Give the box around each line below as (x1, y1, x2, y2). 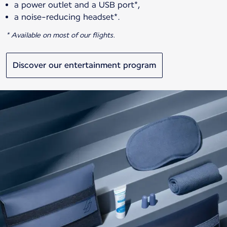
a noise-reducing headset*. (14, 12, 120, 22)
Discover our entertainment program (13, 60, 156, 70)
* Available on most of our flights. (6, 31, 115, 40)
